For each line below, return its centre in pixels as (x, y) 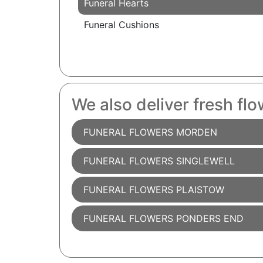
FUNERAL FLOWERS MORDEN (150, 132)
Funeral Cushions (121, 25)
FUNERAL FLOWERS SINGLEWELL (159, 161)
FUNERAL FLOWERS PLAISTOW (154, 190)
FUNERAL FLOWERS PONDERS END (163, 219)
